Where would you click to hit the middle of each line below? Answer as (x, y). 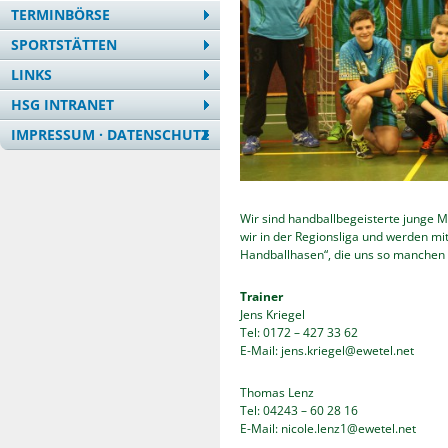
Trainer (261, 297)
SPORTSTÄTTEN (64, 44)
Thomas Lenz (277, 393)
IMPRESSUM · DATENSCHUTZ (110, 134)
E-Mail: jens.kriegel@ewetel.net (327, 351)
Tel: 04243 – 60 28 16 (299, 411)
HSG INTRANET (62, 104)
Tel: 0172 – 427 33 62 (299, 333)
